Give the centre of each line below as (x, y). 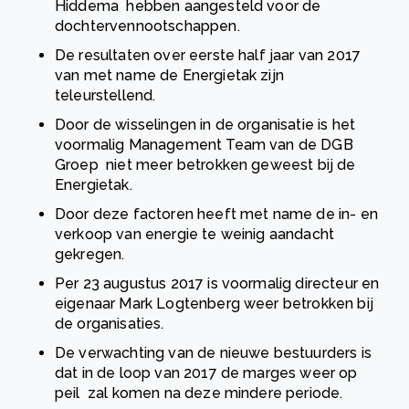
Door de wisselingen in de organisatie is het (205, 125)
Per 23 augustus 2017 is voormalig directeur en (217, 284)
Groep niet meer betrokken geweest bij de (205, 165)
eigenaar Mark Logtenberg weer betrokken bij (216, 304)
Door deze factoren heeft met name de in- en (216, 215)
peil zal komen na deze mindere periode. (201, 393)
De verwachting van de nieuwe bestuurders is (213, 353)
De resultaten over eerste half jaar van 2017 (208, 56)
